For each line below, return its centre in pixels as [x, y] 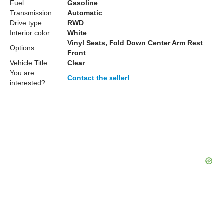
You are [22, 73]
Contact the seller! [99, 78]
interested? [28, 83]
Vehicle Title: [30, 63]
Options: [23, 48]
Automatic [85, 13]
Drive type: [27, 23]
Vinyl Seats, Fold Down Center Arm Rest [135, 43]
